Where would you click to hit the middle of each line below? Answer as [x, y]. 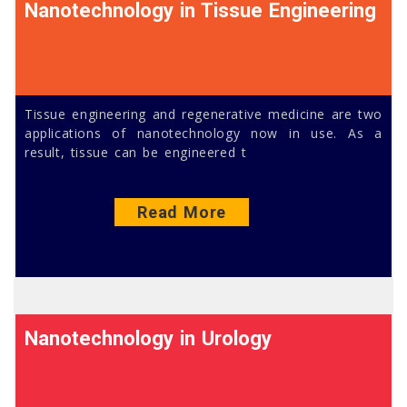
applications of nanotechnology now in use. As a [203, 133]
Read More [182, 213]
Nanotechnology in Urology [149, 339]
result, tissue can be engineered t [136, 152]
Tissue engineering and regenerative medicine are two [203, 114]
